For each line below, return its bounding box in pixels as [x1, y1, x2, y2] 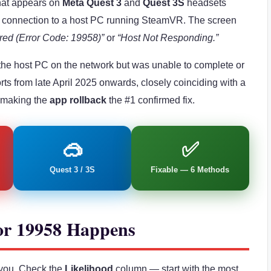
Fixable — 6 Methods [151, 165, 230, 174]
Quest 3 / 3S [50, 165, 96, 174]
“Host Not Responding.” [117, 32, 218, 43]
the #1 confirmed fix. [106, 94, 195, 105]
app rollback [50, 94, 106, 105]
